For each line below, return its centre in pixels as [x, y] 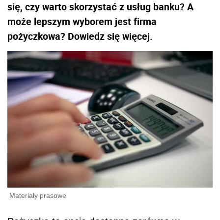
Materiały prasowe [38, 195]
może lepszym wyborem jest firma [82, 21]
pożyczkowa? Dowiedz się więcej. [80, 36]
